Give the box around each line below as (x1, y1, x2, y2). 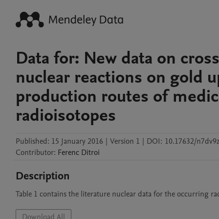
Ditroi (81, 147, 100, 158)
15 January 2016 (51, 136, 103, 147)
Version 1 (110, 136, 140, 147)
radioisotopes (16, 104, 116, 127)
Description (16, 169, 70, 183)
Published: (16, 136, 49, 147)
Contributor (16, 147, 54, 158)
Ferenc (58, 147, 79, 158)
